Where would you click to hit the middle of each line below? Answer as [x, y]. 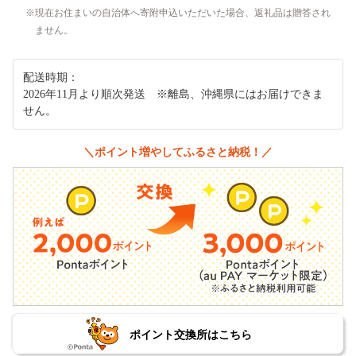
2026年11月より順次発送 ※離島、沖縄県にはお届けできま [173, 94]
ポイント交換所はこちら [190, 335]
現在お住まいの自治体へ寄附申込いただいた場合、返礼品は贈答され [183, 12]
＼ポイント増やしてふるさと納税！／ [178, 151]
